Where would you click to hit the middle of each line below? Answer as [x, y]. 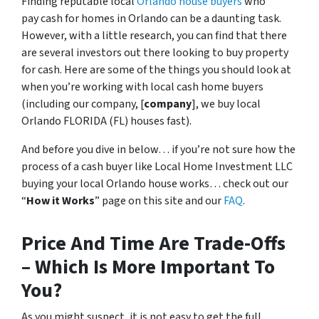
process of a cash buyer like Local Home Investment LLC [157, 167]
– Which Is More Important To [148, 267]
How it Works [61, 201]
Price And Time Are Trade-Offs [153, 244]
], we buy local [226, 104]
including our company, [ [85, 104]
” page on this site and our [159, 201]
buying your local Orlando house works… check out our [155, 184]
